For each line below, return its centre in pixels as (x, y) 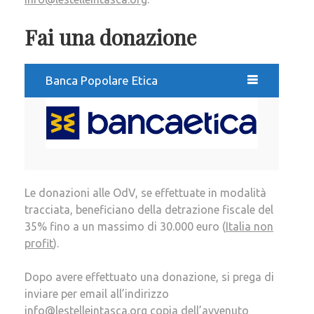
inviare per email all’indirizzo (97, 293)
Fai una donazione (110, 37)
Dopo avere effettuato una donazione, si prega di (149, 277)
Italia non (250, 226)
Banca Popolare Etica (102, 80)
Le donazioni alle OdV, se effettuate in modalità (145, 192)
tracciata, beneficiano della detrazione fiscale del (149, 209)
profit (39, 243)
